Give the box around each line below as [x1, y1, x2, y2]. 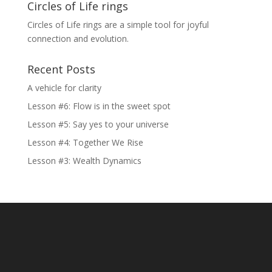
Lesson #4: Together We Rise [27, 137, 143, 148]
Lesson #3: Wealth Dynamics [27, 155, 141, 166]
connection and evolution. [27, 33, 129, 44]
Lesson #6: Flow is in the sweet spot [27, 100, 171, 112]
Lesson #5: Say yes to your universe [27, 118, 169, 130]
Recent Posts [27, 62, 95, 76]
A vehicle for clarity [27, 82, 101, 93]
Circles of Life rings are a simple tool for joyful [27, 19, 209, 30]
